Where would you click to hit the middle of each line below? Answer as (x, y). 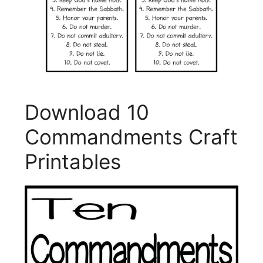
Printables (73, 162)
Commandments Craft (131, 137)
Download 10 (87, 112)
